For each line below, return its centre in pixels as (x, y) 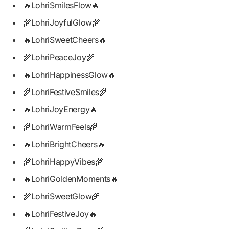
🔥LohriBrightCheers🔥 (64, 144)
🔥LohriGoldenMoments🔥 (71, 179)
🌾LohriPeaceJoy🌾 (59, 58)
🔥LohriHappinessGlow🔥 (70, 75)
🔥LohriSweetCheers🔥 (65, 40)
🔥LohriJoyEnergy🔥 (60, 110)
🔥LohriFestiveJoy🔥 (60, 214)
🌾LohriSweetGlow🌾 (61, 197)
